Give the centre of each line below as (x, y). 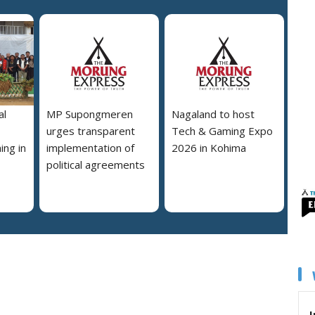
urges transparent (91, 131)
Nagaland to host (213, 114)
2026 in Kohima (209, 148)
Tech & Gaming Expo (222, 131)
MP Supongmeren (90, 114)
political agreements (96, 165)
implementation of (90, 148)
